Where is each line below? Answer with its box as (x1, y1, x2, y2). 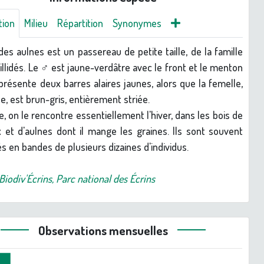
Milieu (24, 16, 48, 29)
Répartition (57, 16, 104, 29)
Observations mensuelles (38, 223, 168, 238)
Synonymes (113, 16, 162, 29)
